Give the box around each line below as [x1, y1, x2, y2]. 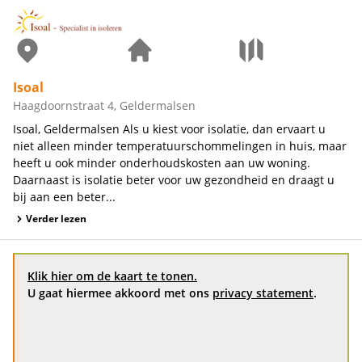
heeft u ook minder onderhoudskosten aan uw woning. [13, 154, 310, 170]
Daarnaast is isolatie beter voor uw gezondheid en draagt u [13, 171, 335, 187]
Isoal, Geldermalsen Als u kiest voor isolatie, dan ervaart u [13, 120, 326, 137]
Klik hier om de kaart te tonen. [27, 267, 197, 284]
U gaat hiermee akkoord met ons [27, 284, 213, 301]
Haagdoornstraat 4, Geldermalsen [13, 97, 196, 113]
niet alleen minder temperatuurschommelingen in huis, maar [13, 137, 347, 154]
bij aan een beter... [13, 188, 116, 204]
